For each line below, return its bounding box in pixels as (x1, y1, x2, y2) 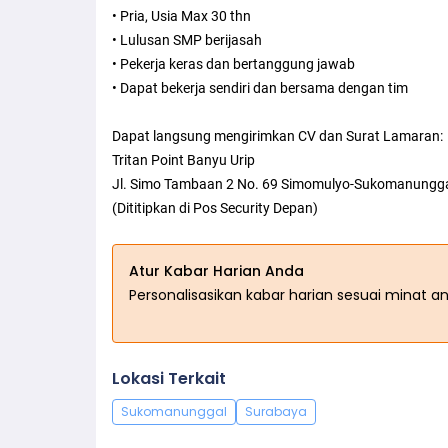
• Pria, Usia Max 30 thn (112, 8, 251, 25)
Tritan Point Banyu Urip (112, 152, 255, 169)
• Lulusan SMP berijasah (112, 32, 262, 49)
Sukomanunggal (121, 403, 227, 421)
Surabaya (245, 403, 307, 421)
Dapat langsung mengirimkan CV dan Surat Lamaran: (112, 128, 443, 145)
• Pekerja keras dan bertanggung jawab (112, 56, 355, 73)
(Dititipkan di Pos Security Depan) (112, 200, 318, 217)
